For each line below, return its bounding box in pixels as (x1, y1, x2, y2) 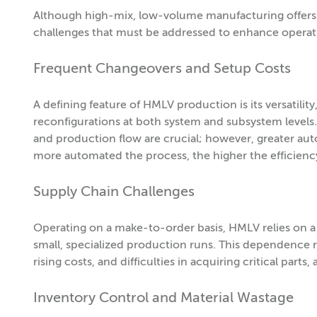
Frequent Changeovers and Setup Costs (33, 62, 291, 77)
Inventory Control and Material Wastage (33, 292, 294, 306)
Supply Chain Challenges (33, 185, 195, 200)
